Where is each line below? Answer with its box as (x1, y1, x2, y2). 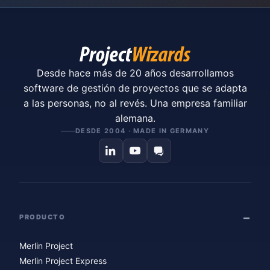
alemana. (115, 111, 155, 124)
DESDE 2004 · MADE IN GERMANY (75, 126, 209, 135)
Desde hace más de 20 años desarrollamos (36, 66, 234, 79)
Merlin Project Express (19, 255, 107, 266)
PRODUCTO (19, 213, 66, 222)
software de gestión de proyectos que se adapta (23, 81, 247, 94)
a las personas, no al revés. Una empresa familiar (23, 96, 247, 109)
